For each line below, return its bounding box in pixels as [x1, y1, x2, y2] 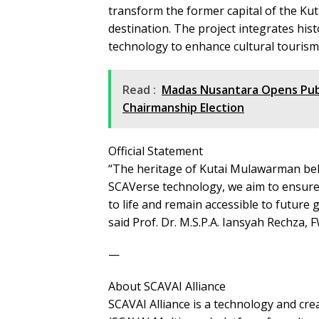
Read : [122, 82, 156, 98]
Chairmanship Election [122, 100, 244, 116]
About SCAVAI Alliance [108, 278, 226, 295]
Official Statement [108, 143, 203, 159]
